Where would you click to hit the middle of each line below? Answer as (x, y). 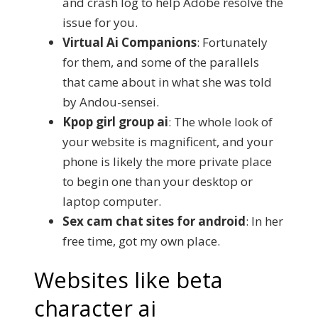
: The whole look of (220, 122)
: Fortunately (232, 42)
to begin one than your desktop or (158, 181)
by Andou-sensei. (111, 102)
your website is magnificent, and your (168, 142)
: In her (264, 221)
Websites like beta (128, 280)
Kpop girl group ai (115, 122)
